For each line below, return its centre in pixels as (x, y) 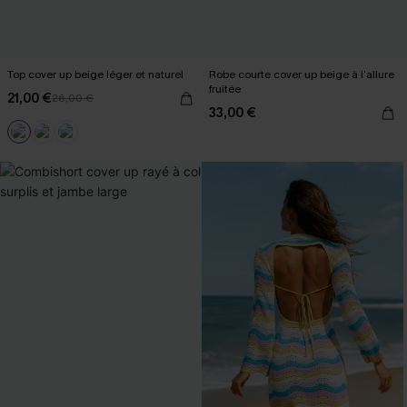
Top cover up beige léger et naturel (95, 74)
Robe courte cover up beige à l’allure (302, 74)
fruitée (225, 89)
